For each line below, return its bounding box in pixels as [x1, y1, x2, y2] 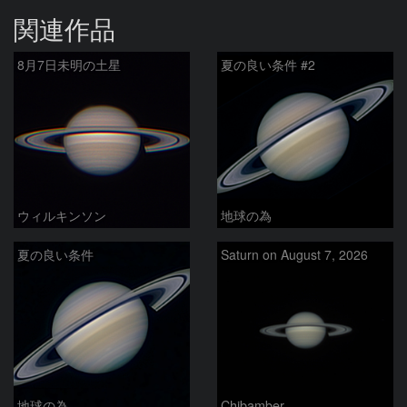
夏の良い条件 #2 [221, 55, 315, 74]
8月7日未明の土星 [17, 55, 121, 74]
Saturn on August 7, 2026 [221, 245, 368, 264]
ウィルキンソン [17, 205, 106, 225]
